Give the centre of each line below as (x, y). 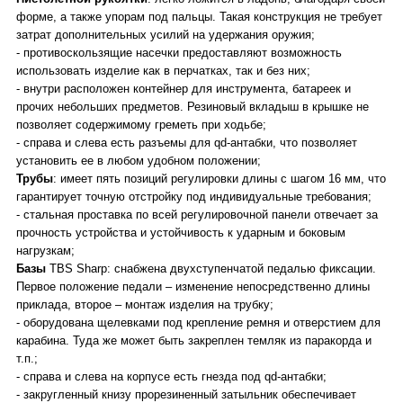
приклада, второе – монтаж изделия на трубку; (145, 304)
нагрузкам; (45, 251)
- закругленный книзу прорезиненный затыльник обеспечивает (186, 394)
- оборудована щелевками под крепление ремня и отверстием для (198, 322)
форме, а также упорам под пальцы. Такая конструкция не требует (199, 17)
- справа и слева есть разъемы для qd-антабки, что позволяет (187, 143)
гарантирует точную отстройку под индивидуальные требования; (194, 197)
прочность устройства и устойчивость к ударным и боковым (181, 233)
